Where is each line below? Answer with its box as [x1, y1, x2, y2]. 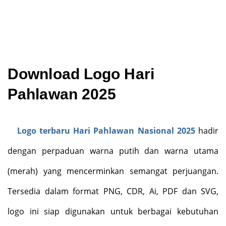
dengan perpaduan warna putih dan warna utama [8, 145, 218, 156]
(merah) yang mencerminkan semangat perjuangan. [8, 165, 218, 177]
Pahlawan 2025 [8, 85, 117, 102]
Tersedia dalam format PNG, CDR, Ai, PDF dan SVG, [8, 185, 218, 197]
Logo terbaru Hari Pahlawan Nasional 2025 [17, 125, 195, 136]
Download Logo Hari [8, 65, 154, 82]
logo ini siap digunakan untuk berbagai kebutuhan [8, 205, 218, 217]
